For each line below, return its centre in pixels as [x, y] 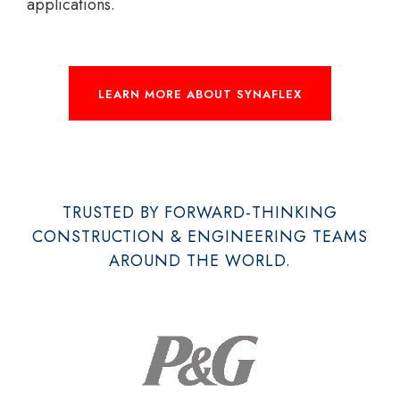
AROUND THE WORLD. [200, 260]
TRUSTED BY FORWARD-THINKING [200, 212]
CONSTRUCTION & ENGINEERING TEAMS [200, 236]
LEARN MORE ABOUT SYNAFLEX [200, 94]
